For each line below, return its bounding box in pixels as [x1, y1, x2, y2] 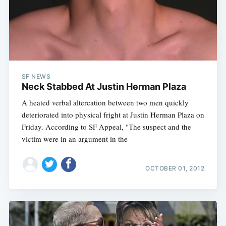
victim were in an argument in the [21, 133, 128, 144]
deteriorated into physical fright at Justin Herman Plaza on [21, 109, 204, 120]
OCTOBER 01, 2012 [145, 164, 205, 173]
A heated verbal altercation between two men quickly [21, 97, 189, 107]
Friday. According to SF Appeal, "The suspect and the [21, 121, 191, 132]
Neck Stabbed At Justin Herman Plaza [21, 81, 186, 92]
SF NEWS [21, 72, 51, 80]
